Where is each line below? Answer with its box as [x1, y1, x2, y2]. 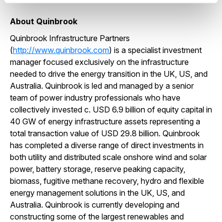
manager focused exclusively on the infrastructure [10, 57, 189, 67]
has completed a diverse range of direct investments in [10, 140, 204, 150]
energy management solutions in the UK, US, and [10, 188, 185, 198]
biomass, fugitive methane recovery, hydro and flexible [10, 176, 204, 186]
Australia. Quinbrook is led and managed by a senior [10, 81, 194, 91]
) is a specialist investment [109, 45, 202, 55]
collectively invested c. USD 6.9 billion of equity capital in [10, 105, 212, 114]
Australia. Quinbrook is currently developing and [10, 200, 179, 210]
